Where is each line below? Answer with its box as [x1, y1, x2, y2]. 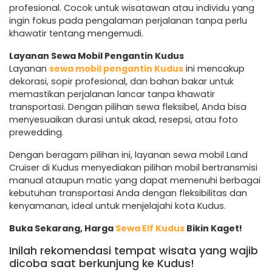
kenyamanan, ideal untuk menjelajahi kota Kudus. [9, 199, 226, 212]
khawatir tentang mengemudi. [9, 27, 143, 39]
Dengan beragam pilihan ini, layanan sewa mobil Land [9, 148, 248, 161]
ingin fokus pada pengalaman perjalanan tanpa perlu [9, 14, 247, 27]
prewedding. [9, 126, 64, 138]
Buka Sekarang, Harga [9, 222, 115, 234]
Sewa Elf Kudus [115, 222, 185, 234]
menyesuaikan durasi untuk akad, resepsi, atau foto [9, 113, 238, 126]
